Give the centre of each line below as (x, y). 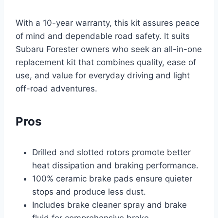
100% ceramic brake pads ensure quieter (112, 179)
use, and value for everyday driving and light (103, 76)
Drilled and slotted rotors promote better (111, 153)
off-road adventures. (56, 89)
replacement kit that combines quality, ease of (106, 63)
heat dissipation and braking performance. (115, 166)
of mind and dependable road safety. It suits (103, 36)
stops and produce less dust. (89, 192)
